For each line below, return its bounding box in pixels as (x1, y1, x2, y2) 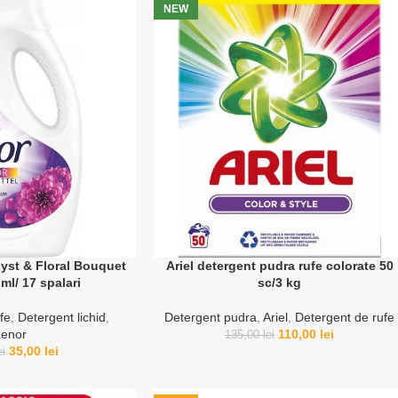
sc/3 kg (258, 275, 301, 290)
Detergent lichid (18, 309, 106, 324)
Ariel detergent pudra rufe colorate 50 (165, 258, 394, 273)
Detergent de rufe (295, 309, 394, 324)
